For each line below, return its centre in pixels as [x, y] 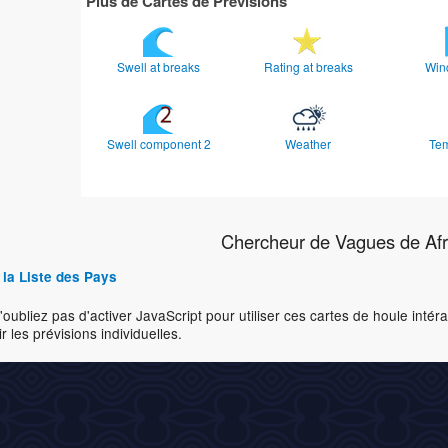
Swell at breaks [160, 67]
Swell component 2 [160, 144]
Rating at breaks [309, 67]
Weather [310, 144]
